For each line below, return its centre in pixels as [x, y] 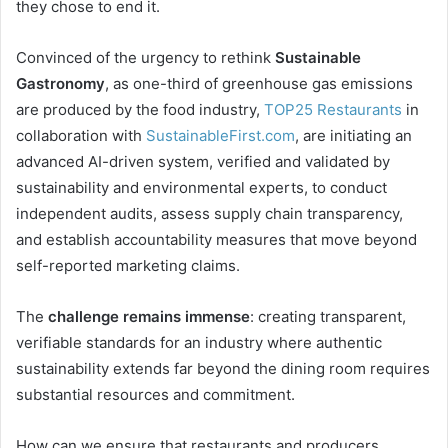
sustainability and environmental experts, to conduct [201, 187]
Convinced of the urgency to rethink [145, 57]
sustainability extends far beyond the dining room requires [223, 368]
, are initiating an [353, 135]
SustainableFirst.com [220, 135]
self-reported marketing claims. [128, 265]
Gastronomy [60, 83]
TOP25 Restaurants [333, 109]
